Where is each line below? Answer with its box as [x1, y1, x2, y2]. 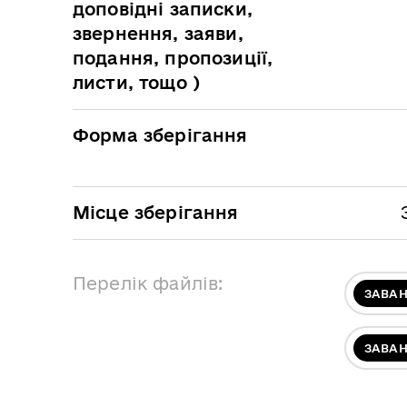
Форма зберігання [73, 124, 248, 145]
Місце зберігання [73, 202, 239, 223]
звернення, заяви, [73, 23, 243, 44]
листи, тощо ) [73, 72, 201, 93]
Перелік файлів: [73, 273, 223, 293]
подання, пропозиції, [73, 47, 273, 68]
